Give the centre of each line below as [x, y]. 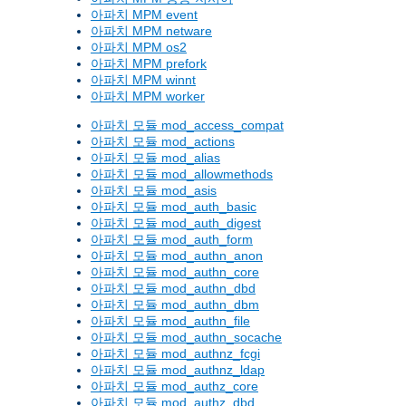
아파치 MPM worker [148, 97]
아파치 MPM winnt [143, 80]
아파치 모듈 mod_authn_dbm [175, 305]
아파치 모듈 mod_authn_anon [177, 256]
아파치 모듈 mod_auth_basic [174, 207]
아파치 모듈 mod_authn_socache [186, 338]
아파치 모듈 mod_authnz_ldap [178, 370]
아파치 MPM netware [151, 31]
